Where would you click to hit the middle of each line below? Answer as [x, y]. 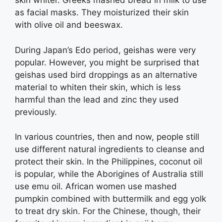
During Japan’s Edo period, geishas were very [105, 50]
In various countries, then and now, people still [107, 137]
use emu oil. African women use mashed [96, 186]
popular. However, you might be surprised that [107, 62]
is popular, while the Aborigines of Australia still [109, 174]
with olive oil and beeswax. [69, 25]
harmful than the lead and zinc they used [97, 99]
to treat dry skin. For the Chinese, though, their [108, 211]
